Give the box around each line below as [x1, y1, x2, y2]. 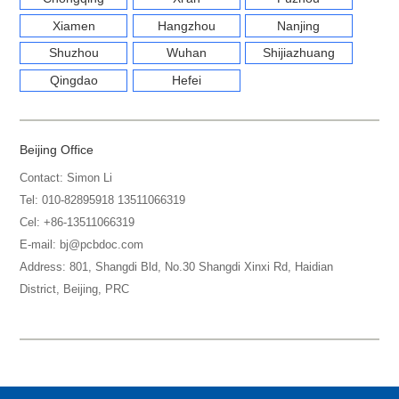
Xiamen [52, 19, 95, 33]
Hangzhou [157, 19, 216, 33]
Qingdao [49, 73, 98, 87]
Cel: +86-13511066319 [20, 216, 135, 230]
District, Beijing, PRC [20, 283, 130, 297]
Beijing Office [20, 143, 94, 158]
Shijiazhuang [262, 46, 335, 61]
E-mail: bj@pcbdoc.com [20, 239, 144, 252]
